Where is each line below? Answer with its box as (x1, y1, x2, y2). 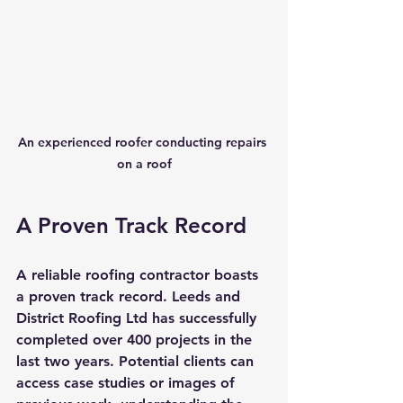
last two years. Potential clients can (16, 352, 258, 370)
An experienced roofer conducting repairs (18, 133, 270, 150)
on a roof (116, 155, 172, 172)
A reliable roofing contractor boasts (16, 265, 263, 283)
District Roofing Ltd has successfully (16, 309, 261, 327)
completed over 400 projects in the (16, 330, 256, 348)
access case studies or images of (16, 373, 239, 391)
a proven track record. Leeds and (16, 287, 245, 305)
